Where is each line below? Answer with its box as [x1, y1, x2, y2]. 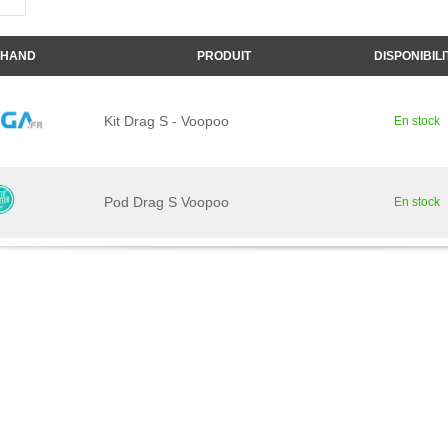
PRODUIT [197, 49, 251, 63]
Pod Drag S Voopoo [104, 194, 229, 210]
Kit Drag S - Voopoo [104, 113, 229, 129]
